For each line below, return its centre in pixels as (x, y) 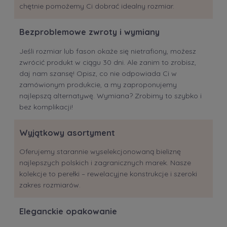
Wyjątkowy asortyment (67, 133)
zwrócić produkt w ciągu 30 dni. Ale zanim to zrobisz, (108, 62)
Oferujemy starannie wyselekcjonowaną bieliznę (100, 152)
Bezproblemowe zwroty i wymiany (89, 32)
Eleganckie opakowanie (68, 211)
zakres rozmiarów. (50, 185)
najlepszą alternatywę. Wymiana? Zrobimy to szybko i (110, 96)
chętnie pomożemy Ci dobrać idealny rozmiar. (97, 6)
